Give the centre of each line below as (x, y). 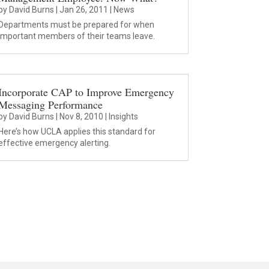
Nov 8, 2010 (81, 116)
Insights (123, 116)
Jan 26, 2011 (83, 10)
